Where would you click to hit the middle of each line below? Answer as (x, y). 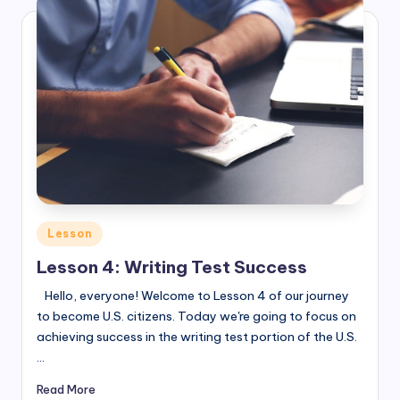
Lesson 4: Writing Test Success (172, 267)
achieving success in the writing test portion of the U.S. (197, 337)
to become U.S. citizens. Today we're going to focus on (196, 317)
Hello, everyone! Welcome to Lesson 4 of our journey (193, 296)
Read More (66, 390)
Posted (56, 231)
